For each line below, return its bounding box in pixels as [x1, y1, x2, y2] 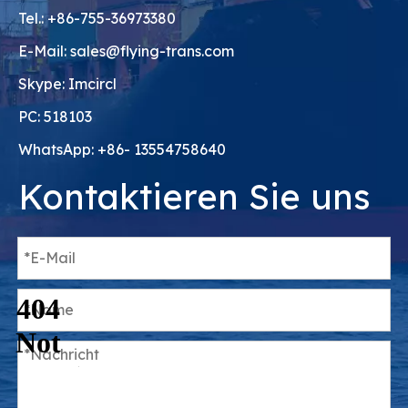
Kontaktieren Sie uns [18, 174, 371, 219]
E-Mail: [18, 41, 70, 60]
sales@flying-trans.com [70, 41, 234, 60]
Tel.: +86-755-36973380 [18, 8, 176, 27]
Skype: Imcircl [18, 74, 117, 93]
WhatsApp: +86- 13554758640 [18, 139, 226, 158]
